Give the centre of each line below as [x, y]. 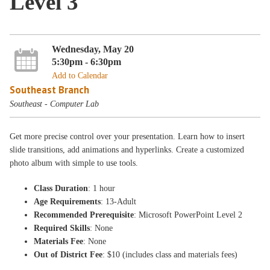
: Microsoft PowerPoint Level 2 [188, 215]
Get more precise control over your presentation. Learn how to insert [127, 137]
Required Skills [62, 228]
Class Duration [61, 188]
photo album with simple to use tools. [74, 163]
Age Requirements [67, 202]
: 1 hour [103, 188]
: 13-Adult [119, 202]
